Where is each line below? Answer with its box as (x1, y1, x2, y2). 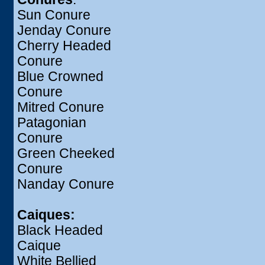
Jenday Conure (17, 23, 111, 38)
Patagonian (17, 115, 86, 130)
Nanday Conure (17, 177, 114, 192)
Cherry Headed (17, 38, 111, 53)
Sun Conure (17, 8, 91, 22)
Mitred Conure (17, 100, 104, 115)
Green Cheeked (17, 146, 115, 161)
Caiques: (17, 208, 75, 222)
